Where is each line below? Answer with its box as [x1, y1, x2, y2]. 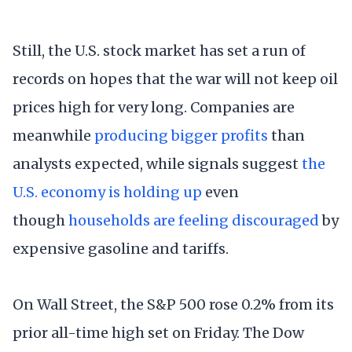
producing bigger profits [94, 126, 268, 145]
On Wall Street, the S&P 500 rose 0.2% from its [13, 295, 334, 314]
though [13, 211, 68, 230]
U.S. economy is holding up [13, 183, 202, 202]
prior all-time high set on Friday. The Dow [13, 324, 304, 343]
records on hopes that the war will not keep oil [13, 70, 338, 89]
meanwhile [13, 126, 94, 145]
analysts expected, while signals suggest [13, 155, 302, 174]
